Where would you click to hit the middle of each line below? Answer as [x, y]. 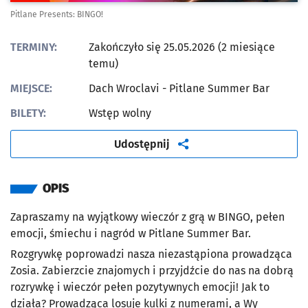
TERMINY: [34, 47]
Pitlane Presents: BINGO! [57, 15]
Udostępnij [142, 144]
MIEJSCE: [31, 89]
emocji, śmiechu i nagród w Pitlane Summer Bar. [131, 234]
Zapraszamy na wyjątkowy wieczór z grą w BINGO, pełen [147, 217]
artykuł [187, 143]
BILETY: [28, 113]
